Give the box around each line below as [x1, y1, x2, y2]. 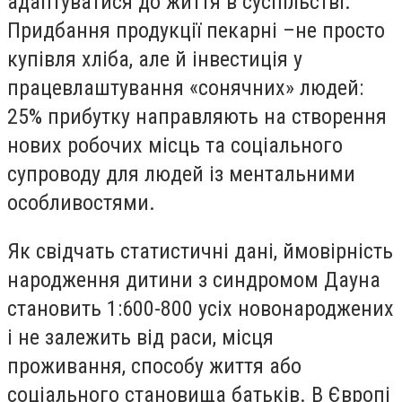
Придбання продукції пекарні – [7, 18, 295, 44]
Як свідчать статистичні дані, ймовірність [7, 238, 393, 264]
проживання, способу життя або [7, 353, 301, 379]
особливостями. [7, 190, 155, 216]
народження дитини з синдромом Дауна [7, 267, 380, 293]
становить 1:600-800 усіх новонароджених [7, 295, 394, 321]
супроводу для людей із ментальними [7, 162, 355, 188]
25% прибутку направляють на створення [7, 104, 387, 130]
